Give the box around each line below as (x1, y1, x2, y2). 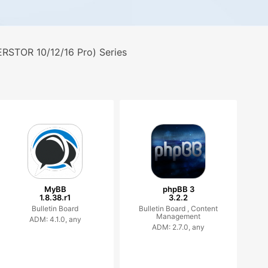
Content (191, 204, 218, 213)
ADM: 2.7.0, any (152, 223, 205, 232)
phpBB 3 (162, 184, 194, 194)
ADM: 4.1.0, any (29, 215, 81, 224)
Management (156, 212, 201, 221)
